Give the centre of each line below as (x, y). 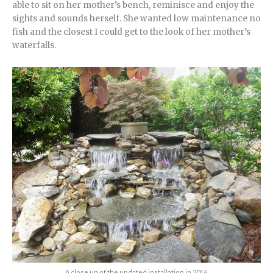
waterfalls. (34, 45)
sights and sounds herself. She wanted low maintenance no (136, 18)
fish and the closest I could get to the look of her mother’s (131, 32)
